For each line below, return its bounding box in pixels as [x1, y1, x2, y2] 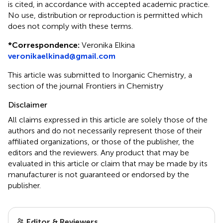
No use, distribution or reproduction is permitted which [8, 10, 203, 20]
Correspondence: [12, 40, 80, 50]
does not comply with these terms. [8, 21, 133, 31]
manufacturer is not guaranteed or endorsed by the [8, 170, 189, 179]
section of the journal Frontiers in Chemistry [8, 81, 163, 91]
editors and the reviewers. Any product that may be [8, 148, 189, 157]
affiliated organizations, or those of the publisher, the [8, 137, 194, 146]
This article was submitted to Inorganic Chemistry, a [8, 70, 192, 80]
